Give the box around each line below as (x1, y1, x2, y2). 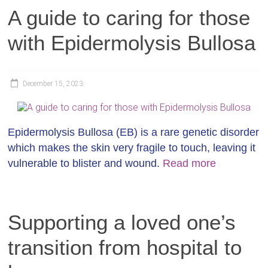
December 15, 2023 (23, 80, 84, 88)
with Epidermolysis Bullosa (8, 31, 256, 54)
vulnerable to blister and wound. (8, 157, 163, 169)
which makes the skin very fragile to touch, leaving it (8, 142, 256, 154)
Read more (163, 157, 217, 169)
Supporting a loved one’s (8, 211, 236, 234)
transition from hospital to (8, 236, 242, 259)
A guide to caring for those (8, 6, 251, 29)
